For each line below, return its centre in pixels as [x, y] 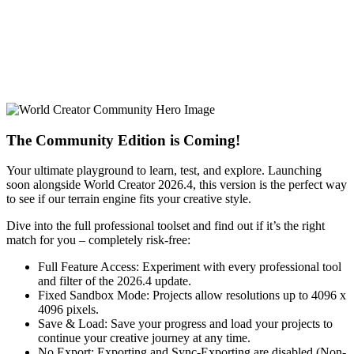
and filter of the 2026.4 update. [115, 281]
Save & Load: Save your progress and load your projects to [185, 324]
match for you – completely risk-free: [98, 240]
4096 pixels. [68, 310]
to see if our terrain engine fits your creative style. [129, 199]
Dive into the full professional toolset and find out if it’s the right [166, 226]
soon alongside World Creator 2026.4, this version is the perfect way [177, 185]
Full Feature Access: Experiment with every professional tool [190, 267]
